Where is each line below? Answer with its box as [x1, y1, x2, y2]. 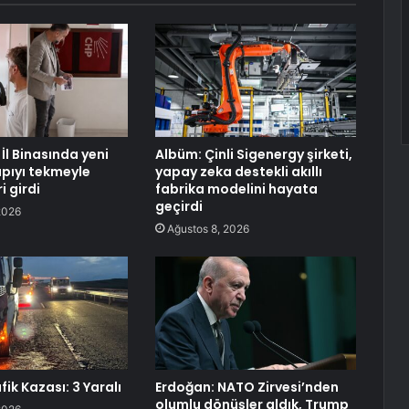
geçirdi [154, 197, 203, 216]
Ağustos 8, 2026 [166, 222, 249, 236]
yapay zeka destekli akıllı [154, 163, 322, 182]
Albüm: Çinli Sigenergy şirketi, [154, 145, 352, 164]
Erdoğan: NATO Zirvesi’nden [154, 378, 339, 397]
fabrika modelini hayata [154, 180, 318, 199]
